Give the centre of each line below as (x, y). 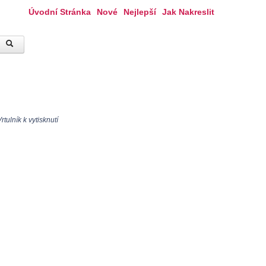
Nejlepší (140, 12)
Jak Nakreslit (188, 12)
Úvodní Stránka (60, 12)
